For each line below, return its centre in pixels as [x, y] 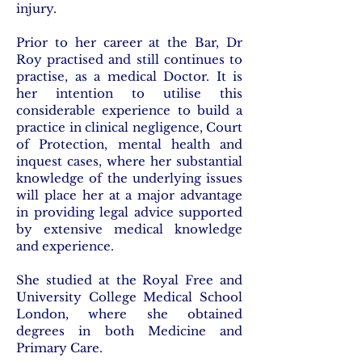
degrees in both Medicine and [129, 331]
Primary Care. [59, 348]
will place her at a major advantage [129, 195]
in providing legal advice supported [129, 212]
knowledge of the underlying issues [129, 178]
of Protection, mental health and [129, 144]
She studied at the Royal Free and [129, 280]
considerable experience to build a [129, 110]
